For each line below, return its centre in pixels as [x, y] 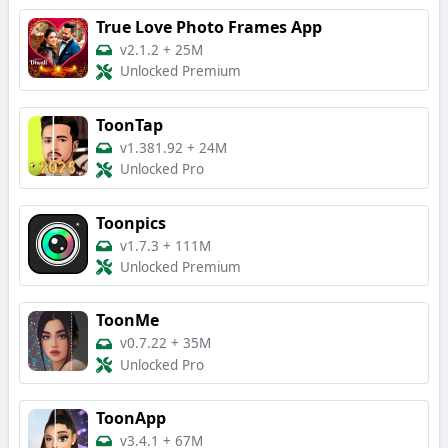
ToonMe [127, 320]
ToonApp [131, 418]
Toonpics [131, 222]
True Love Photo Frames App [209, 27]
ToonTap [129, 124]
